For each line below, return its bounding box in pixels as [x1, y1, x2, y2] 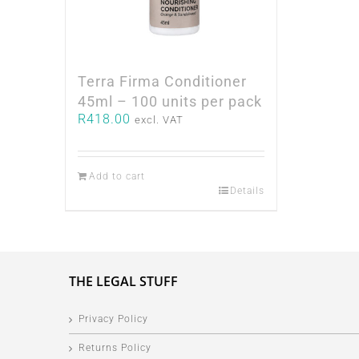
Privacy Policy [78, 313, 148, 325]
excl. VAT [134, 114, 184, 127]
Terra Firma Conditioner [77, 73, 247, 91]
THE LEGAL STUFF [68, 272, 178, 291]
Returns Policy [78, 342, 151, 354]
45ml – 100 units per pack [77, 93, 262, 111]
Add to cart [88, 171, 145, 183]
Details [230, 185, 265, 197]
